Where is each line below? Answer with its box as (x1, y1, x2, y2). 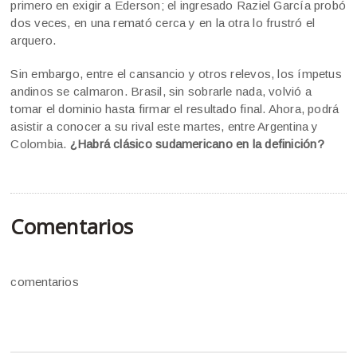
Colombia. (10, 137, 67, 151)
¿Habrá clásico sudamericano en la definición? (66, 137, 324, 151)
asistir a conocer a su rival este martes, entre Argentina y (10, 120, 319, 134)
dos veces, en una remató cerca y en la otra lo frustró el (10, 16, 316, 30)
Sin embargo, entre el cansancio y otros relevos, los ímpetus (10, 67, 342, 81)
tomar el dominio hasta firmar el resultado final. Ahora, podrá (10, 102, 339, 116)
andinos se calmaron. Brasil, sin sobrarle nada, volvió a (10, 84, 312, 99)
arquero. (10, 33, 57, 48)
